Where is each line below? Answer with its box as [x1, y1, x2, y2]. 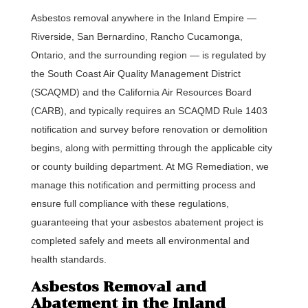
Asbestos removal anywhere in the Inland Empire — [30, 12, 256, 23]
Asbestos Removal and [30, 278, 206, 295]
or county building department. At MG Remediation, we [30, 161, 269, 172]
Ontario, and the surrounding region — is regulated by [30, 49, 266, 60]
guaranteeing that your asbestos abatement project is [30, 217, 263, 228]
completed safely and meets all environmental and [30, 235, 250, 246]
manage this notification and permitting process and [30, 179, 256, 190]
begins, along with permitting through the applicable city [30, 142, 272, 153]
